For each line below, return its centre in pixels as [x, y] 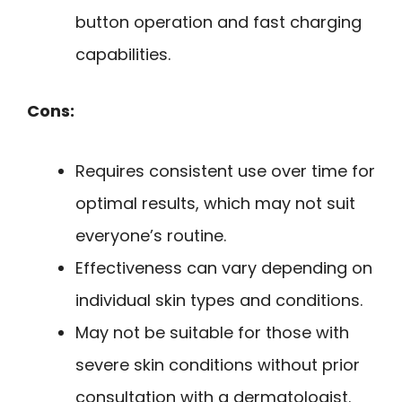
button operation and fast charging [218, 22]
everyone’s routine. [151, 235]
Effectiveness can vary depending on [224, 267]
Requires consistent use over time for [225, 170]
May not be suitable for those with [212, 332]
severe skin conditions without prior [218, 364]
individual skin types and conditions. [219, 300]
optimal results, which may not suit [215, 203]
